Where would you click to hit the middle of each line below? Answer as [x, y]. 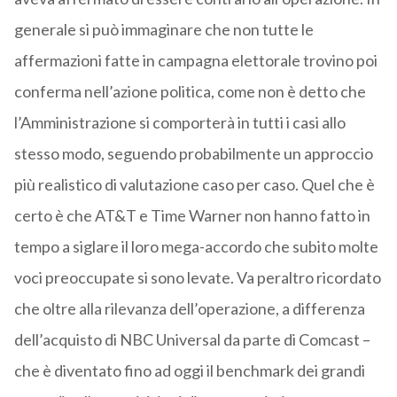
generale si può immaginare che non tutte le [163, 30]
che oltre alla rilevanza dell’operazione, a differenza [189, 309]
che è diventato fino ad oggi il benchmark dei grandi [189, 371]
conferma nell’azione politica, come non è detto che [190, 92]
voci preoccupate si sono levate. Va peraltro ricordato [197, 278]
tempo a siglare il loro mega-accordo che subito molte [196, 247]
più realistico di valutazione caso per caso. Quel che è [194, 185]
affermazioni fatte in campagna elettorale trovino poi [195, 61]
